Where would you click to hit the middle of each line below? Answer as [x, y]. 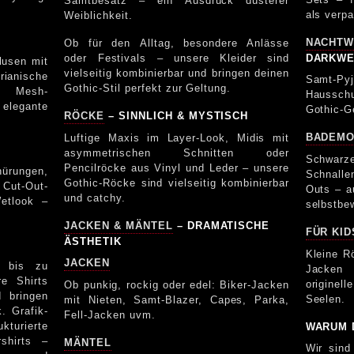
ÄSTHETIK [93, 241]
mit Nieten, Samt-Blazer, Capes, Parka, [177, 299]
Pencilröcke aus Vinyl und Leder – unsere [177, 168]
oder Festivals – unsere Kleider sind [177, 58]
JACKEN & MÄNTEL [119, 225]
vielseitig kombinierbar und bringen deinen [177, 73]
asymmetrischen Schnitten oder [177, 153]
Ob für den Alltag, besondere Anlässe [177, 43]
